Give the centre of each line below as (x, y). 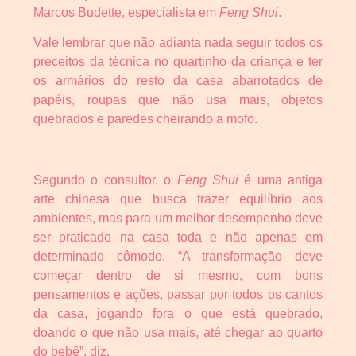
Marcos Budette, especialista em (126, 12)
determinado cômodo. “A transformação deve (178, 257)
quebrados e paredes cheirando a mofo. (145, 119)
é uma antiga (280, 180)
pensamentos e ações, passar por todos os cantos (178, 295)
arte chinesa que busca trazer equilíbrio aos (178, 199)
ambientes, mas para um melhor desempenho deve (178, 219)
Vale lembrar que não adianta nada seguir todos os (178, 43)
